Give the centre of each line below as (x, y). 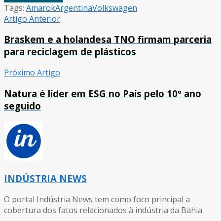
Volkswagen (115, 8)
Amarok (41, 8)
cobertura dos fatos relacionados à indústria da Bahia (103, 210)
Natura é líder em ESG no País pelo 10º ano (103, 93)
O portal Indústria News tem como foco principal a (97, 200)
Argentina (74, 8)
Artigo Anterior (32, 18)
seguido (22, 106)
